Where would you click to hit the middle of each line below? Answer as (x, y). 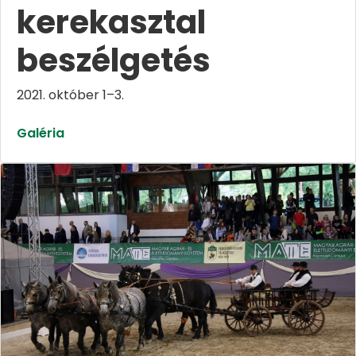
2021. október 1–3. (70, 95)
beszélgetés (114, 61)
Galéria (41, 133)
